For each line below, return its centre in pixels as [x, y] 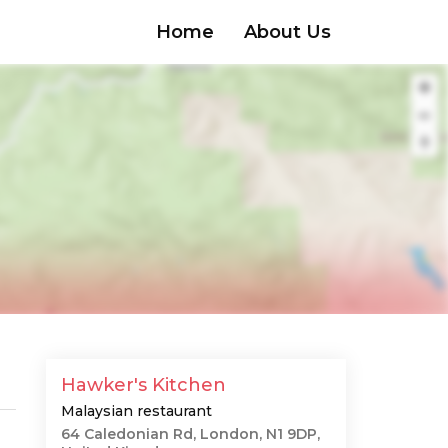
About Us [287, 31]
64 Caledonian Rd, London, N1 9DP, [190, 434]
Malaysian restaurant [136, 411]
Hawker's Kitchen [143, 385]
